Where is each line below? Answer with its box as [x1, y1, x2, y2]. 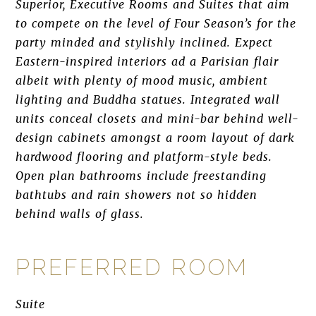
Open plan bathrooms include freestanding [16, 169, 267, 183]
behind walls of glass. [16, 207, 145, 221]
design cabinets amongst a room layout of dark [16, 130, 295, 145]
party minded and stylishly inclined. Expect [16, 35, 273, 49]
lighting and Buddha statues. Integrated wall [16, 92, 280, 107]
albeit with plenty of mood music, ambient [16, 73, 268, 87]
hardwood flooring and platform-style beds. [16, 150, 273, 164]
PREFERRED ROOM [16, 254, 249, 280]
